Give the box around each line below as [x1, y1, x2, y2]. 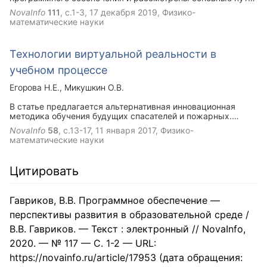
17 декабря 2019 [89, 7, 157, 17]
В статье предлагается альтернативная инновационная [10, 101, 235, 111]
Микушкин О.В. [64, 82, 124, 92]
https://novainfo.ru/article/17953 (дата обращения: [10, 252, 243, 263]
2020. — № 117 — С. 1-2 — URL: [10, 237, 156, 249]
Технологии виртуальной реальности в [10, 48, 216, 60]
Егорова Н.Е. [10, 82, 60, 92]
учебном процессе [10, 64, 107, 76]
